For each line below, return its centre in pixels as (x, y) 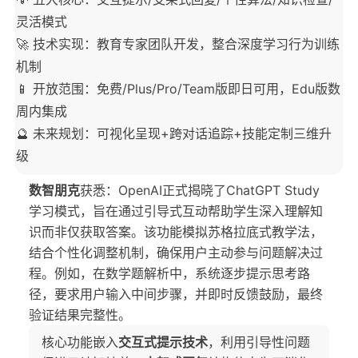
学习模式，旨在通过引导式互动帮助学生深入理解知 (176, 211)
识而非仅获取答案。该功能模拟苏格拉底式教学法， (176, 232)
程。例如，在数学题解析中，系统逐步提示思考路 (169, 273)
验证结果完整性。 (80, 315)
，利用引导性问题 (259, 342)
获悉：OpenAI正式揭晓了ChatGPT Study (200, 190)
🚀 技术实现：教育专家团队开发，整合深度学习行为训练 (178, 44)
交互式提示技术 (163, 342)
